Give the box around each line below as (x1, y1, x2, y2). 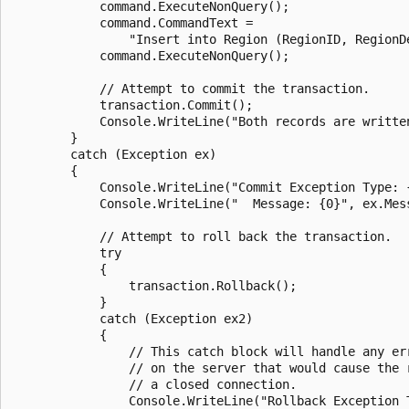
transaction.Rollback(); (12, 278, 297, 293)
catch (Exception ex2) (12, 310, 253, 326)
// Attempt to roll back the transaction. (12, 228, 392, 244)
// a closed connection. (12, 376, 297, 392)
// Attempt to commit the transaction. (12, 80, 370, 96)
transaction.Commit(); (12, 97, 253, 112)
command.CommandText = (12, 15, 253, 30)
